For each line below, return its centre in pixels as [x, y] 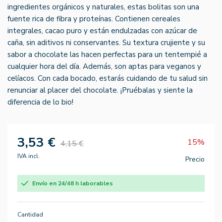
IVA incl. [28, 156]
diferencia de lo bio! [40, 102]
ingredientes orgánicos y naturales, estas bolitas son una [103, 7]
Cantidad [30, 214]
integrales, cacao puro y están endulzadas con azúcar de [102, 30]
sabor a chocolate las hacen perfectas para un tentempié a [107, 54]
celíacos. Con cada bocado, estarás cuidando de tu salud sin [108, 78]
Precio [195, 159]
